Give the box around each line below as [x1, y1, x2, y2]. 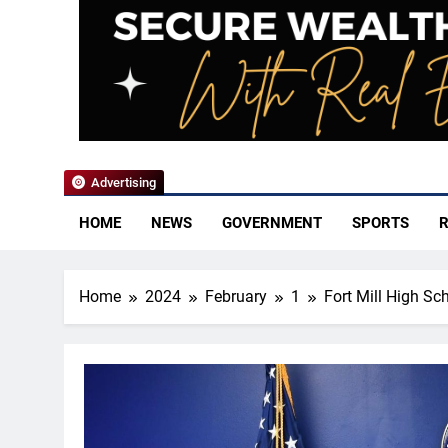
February [205, 287, 267, 307]
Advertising [91, 175, 156, 191]
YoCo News [69, 78, 298, 132]
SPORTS [352, 214, 409, 233]
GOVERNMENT [222, 214, 322, 233]
